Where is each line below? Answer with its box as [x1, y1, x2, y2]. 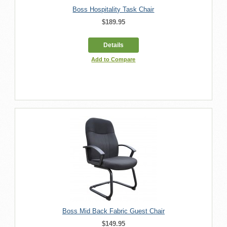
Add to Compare [91, 56, 136, 62]
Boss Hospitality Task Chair [72, 5, 155, 13]
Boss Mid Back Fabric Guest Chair [62, 207, 165, 215]
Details [103, 41, 124, 49]
